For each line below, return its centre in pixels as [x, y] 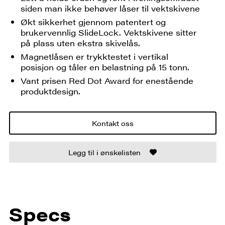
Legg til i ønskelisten [104, 152]
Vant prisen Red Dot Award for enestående [107, 80]
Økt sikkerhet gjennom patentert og [93, 22]
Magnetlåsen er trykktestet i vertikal [95, 57]
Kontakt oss [113, 123]
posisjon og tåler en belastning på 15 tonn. [105, 67]
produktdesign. [51, 91]
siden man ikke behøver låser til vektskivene [110, 9]
